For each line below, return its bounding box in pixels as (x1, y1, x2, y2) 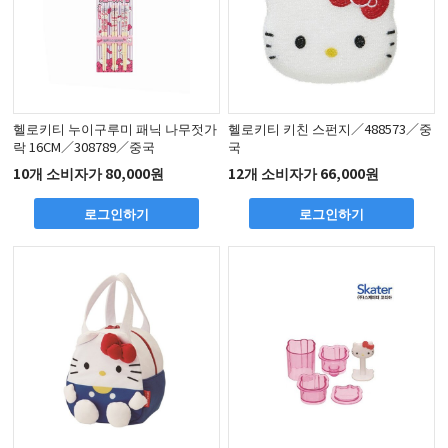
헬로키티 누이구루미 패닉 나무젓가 (13, 118, 218, 138)
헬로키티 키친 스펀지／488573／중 (228, 118, 433, 138)
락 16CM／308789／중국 (13, 136, 156, 156)
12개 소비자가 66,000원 (228, 163, 380, 184)
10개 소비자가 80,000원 (13, 163, 165, 184)
